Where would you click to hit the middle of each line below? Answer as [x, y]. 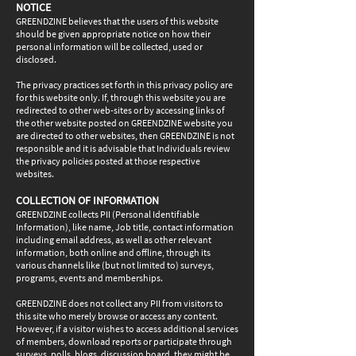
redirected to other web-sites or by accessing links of [120, 110]
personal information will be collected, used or [109, 46]
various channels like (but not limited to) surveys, [115, 265]
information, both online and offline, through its [113, 252]
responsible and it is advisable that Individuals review [123, 148]
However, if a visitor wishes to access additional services [127, 329]
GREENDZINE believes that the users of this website [117, 21]
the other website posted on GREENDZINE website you [124, 123]
